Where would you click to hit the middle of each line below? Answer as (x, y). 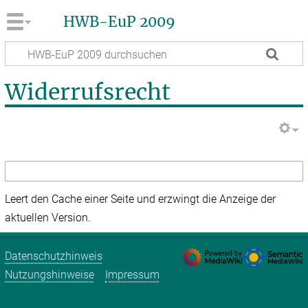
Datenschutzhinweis (54, 256)
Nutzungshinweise (50, 274)
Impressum (133, 274)
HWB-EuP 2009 (119, 22)
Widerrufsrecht (88, 92)
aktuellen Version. (48, 218)
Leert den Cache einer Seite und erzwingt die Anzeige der (141, 199)
